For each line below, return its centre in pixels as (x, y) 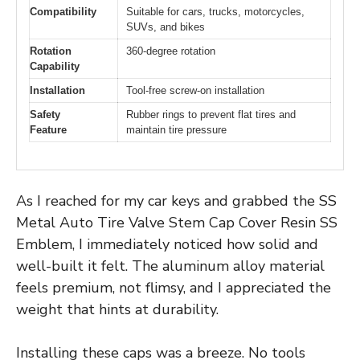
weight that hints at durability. (117, 310)
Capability (55, 66)
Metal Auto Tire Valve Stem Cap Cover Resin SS (177, 223)
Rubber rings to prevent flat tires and (211, 114)
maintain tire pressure (176, 129)
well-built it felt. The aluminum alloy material (170, 266)
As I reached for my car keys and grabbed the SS (176, 201)
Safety (45, 114)
